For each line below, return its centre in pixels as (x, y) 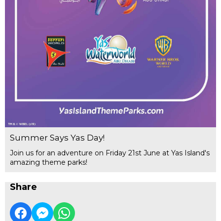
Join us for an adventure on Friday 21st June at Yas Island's (110, 153)
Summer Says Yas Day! (57, 138)
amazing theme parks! (49, 162)
